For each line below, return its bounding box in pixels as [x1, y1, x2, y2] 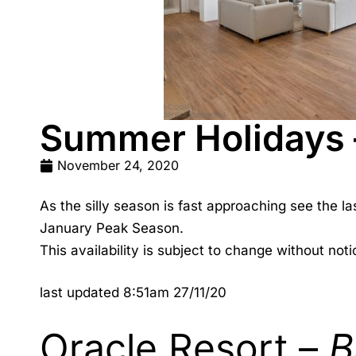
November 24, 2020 [57, 157, 179, 173]
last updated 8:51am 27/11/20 [40, 284, 226, 300]
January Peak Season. [40, 220, 184, 236]
